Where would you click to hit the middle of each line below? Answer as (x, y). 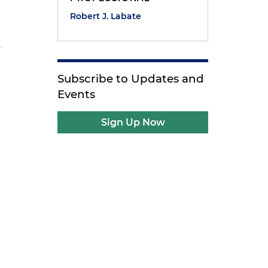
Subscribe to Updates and (131, 79)
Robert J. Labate (106, 16)
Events (77, 94)
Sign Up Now (133, 122)
